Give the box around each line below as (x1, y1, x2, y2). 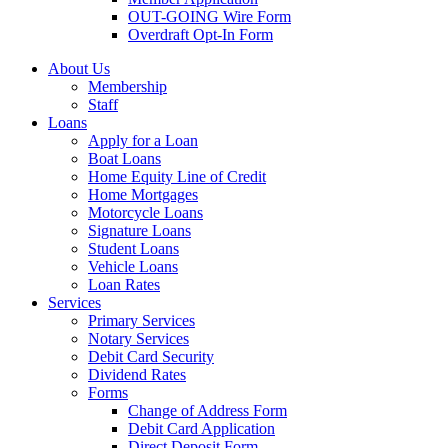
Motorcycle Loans (88, 204, 203, 221)
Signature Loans (88, 222, 191, 239)
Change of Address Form (128, 402, 287, 419)
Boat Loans (88, 150, 161, 167)
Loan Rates (88, 276, 160, 293)
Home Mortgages (88, 186, 198, 203)
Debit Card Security (88, 348, 214, 365)
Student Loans (88, 240, 179, 257)
